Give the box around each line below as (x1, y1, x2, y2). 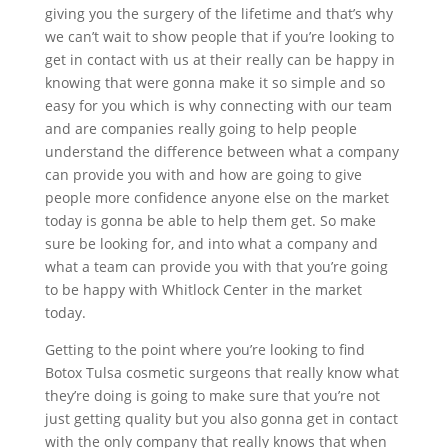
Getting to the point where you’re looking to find (44, 340, 365, 360)
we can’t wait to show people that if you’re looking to (44, 27, 394, 47)
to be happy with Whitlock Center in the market (44, 280, 362, 300)
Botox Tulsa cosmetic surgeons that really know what (44, 363, 399, 383)
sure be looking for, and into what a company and (44, 234, 378, 254)
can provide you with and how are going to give (44, 165, 362, 185)
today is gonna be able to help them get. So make (44, 211, 376, 231)
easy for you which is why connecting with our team (44, 96, 392, 116)
